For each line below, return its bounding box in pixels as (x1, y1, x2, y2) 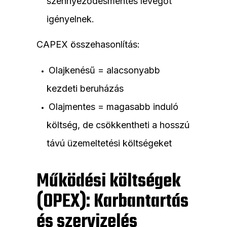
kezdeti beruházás (47, 83, 124, 94)
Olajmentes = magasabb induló (49, 101, 178, 112)
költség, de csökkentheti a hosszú (47, 120, 190, 131)
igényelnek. (47, 14, 94, 25)
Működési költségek (36, 167, 181, 197)
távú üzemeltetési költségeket (47, 138, 172, 149)
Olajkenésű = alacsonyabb (49, 65, 160, 76)
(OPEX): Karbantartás (36, 187, 188, 217)
